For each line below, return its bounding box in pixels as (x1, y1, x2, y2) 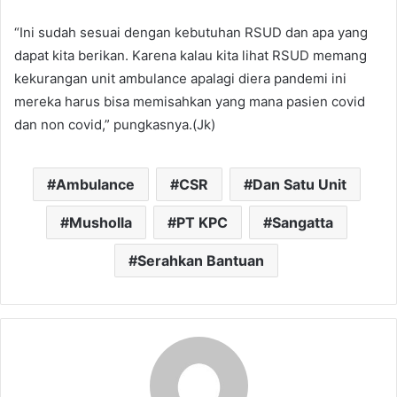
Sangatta (271, 213, 333, 231)
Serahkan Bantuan (137, 251, 264, 269)
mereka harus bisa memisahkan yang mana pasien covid (14, 92, 365, 110)
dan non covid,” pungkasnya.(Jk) (14, 115, 215, 133)
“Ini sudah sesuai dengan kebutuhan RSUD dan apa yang (14, 23, 368, 41)
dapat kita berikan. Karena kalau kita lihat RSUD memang (14, 46, 367, 64)
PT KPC (175, 213, 228, 231)
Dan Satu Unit (252, 175, 346, 193)
